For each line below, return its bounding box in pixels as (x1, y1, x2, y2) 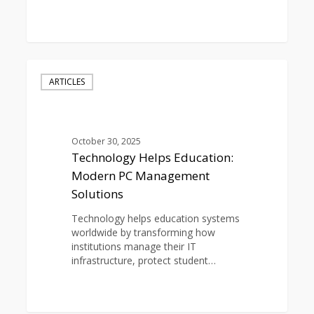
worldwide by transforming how (71, 226, 215, 240)
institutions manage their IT (71, 240, 196, 254)
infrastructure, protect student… (71, 254, 216, 268)
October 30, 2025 (71, 135, 141, 148)
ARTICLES (49, 76, 86, 88)
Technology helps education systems (71, 212, 240, 226)
